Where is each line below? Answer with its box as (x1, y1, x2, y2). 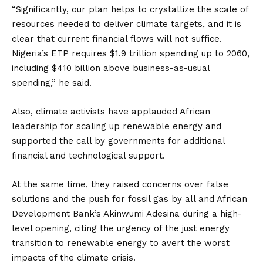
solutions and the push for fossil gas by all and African (12, 194, 247, 204)
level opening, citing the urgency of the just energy (12, 223, 230, 234)
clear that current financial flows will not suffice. (12, 33, 222, 44)
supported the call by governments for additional (12, 136, 225, 146)
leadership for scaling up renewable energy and (12, 121, 221, 131)
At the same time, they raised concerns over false (12, 179, 228, 190)
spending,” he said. (12, 77, 92, 88)
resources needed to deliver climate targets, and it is (12, 19, 241, 29)
